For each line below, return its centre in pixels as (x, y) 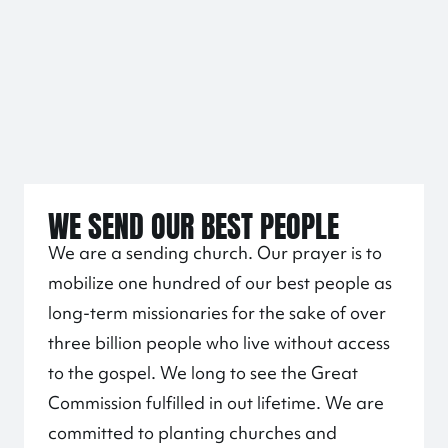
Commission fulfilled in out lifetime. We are (216, 402)
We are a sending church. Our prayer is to (215, 252)
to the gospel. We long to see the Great (203, 372)
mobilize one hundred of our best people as (220, 282)
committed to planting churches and (192, 432)
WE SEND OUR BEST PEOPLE (193, 223)
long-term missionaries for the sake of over (217, 312)
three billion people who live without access (219, 342)
